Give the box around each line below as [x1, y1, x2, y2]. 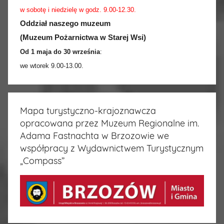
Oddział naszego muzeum [20, 19, 110, 27]
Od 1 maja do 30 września [20, 47, 100, 55]
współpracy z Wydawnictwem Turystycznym [20, 142, 203, 154]
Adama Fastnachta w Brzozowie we [20, 129, 169, 141]
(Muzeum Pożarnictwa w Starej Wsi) [20, 33, 146, 41]
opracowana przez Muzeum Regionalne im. [20, 117, 199, 129]
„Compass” [20, 154, 64, 166]
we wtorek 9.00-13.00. [20, 61, 83, 69]
